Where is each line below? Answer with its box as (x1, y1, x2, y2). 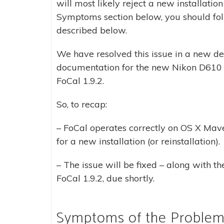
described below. (56, 24, 127, 36)
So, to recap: (56, 98, 107, 110)
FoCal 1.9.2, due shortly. (56, 172, 154, 184)
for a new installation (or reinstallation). (56, 135, 220, 147)
